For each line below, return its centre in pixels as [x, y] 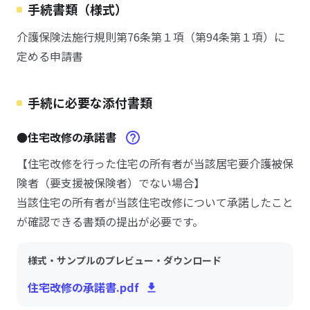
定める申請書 [50, 56]
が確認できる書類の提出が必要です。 [110, 221]
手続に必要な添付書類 [90, 102]
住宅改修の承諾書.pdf [83, 287]
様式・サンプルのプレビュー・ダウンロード [125, 260]
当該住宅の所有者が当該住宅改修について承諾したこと [155, 202]
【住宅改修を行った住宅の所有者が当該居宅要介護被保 [155, 163]
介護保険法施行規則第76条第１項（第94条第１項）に [151, 37]
